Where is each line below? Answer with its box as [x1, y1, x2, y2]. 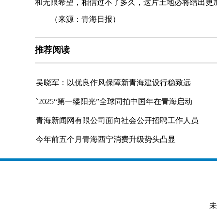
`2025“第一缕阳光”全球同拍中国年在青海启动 [36, 97, 192, 106]
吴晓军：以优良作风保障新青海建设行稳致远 [36, 78, 191, 87]
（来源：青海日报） [35, 15, 120, 24]
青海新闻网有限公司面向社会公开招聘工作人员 [36, 116, 199, 124]
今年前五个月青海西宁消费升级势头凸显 [36, 135, 175, 143]
